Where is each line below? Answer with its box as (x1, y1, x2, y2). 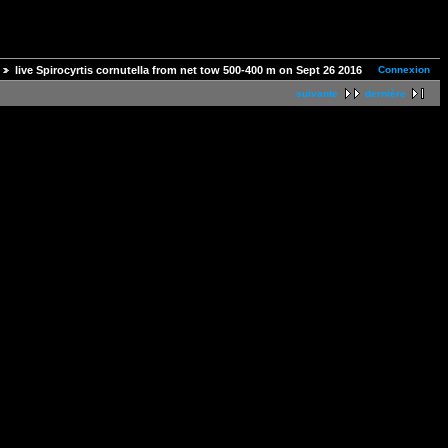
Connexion (378, 64, 430, 75)
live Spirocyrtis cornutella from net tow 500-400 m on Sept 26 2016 (15, 64, 362, 77)
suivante (296, 88, 338, 100)
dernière (365, 88, 406, 100)
